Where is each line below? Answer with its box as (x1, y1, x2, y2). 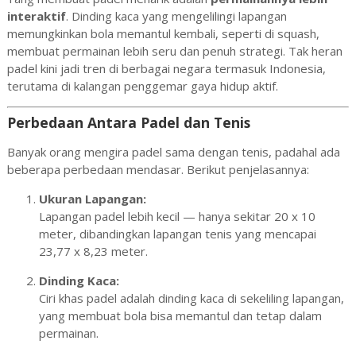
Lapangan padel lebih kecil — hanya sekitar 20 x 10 (38, 208, 315, 224)
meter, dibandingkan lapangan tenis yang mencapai (38, 226, 316, 242)
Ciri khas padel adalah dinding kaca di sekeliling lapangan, (38, 290, 344, 306)
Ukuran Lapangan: (38, 191, 146, 207)
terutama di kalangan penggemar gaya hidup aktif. (6, 77, 278, 94)
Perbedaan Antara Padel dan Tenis (6, 113, 250, 132)
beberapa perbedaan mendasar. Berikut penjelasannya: (6, 161, 309, 177)
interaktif (6, 7, 66, 24)
